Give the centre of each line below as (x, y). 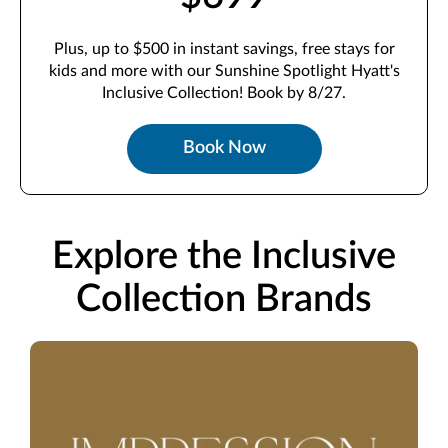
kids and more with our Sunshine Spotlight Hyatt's (224, 70)
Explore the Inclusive (223, 255)
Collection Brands (223, 298)
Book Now (224, 148)
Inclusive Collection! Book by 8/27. (224, 92)
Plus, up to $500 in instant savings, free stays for (224, 48)
